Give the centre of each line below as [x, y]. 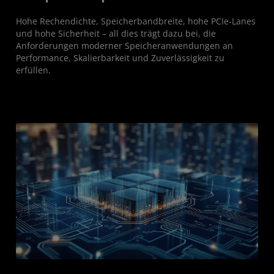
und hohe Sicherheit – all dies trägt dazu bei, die [116, 34]
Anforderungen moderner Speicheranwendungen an [124, 46]
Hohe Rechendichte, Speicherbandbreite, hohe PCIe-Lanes [136, 21]
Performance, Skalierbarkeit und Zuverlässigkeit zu [120, 58]
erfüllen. [33, 70]
